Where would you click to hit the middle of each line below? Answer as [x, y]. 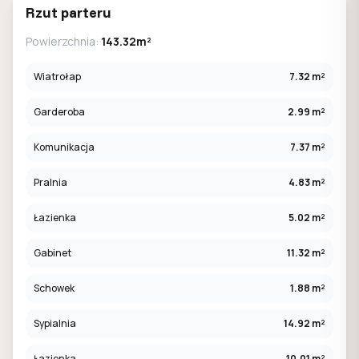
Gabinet [52, 253]
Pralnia [50, 182]
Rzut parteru [69, 12]
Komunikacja [64, 147]
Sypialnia [55, 323]
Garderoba [59, 112]
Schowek [54, 288]
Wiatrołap [57, 77]
